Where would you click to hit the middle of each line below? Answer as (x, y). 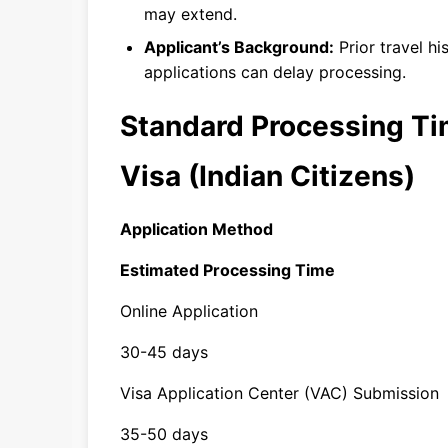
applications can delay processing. (275, 72)
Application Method (196, 229)
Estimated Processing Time (227, 270)
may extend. (190, 14)
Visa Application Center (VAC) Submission (279, 393)
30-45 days (164, 352)
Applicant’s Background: (239, 47)
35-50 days (164, 434)
